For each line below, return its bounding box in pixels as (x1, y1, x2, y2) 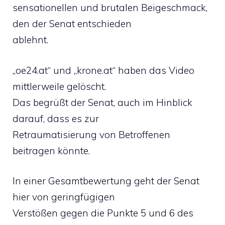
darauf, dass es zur (13, 112, 99, 125)
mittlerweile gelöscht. (13, 80, 106, 92)
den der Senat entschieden (13, 18, 132, 30)
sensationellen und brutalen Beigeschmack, (13, 2, 207, 14)
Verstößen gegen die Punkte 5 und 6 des (13, 207, 193, 219)
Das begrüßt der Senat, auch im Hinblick (13, 96, 192, 108)
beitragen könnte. (13, 144, 90, 157)
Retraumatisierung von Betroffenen (13, 128, 170, 141)
